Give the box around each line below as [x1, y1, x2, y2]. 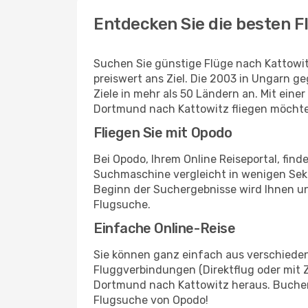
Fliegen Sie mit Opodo [93, 124, 232, 141]
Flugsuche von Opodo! [93, 294, 208, 307]
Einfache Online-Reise [93, 220, 236, 236]
